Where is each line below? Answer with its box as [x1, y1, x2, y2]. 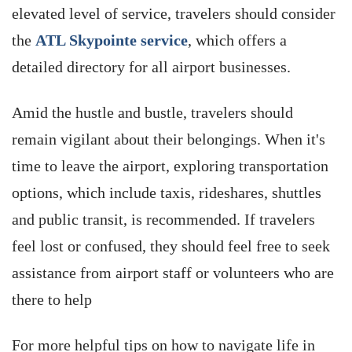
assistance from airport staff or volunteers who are [12, 264, 334, 281]
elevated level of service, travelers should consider [12, 5, 335, 22]
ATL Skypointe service [35, 31, 188, 49]
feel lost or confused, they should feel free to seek [12, 237, 330, 255]
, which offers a [188, 31, 287, 49]
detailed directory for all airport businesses [12, 58, 287, 75]
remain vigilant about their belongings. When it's [12, 130, 325, 148]
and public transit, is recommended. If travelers [12, 211, 315, 228]
